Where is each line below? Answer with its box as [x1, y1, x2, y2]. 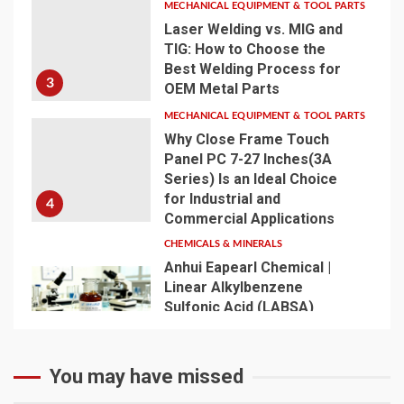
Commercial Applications [164, 210, 335, 227]
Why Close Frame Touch [164, 131, 330, 148]
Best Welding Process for [164, 60, 342, 78]
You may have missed [50, 365, 243, 388]
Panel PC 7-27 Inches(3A [164, 151, 333, 168]
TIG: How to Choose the [164, 40, 326, 58]
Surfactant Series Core [164, 318, 325, 335]
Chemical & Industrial [164, 358, 308, 375]
